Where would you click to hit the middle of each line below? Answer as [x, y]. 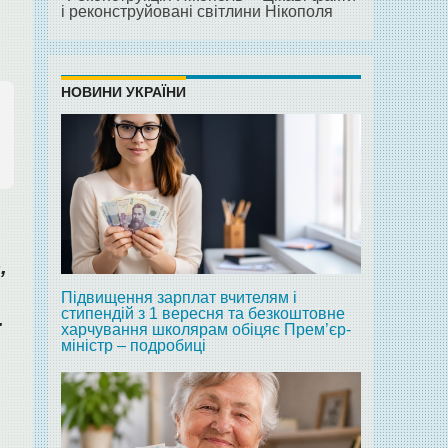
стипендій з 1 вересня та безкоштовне [202, 314]
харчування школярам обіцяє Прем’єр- [205, 330]
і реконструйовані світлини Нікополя [196, 12]
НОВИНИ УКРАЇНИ [123, 92]
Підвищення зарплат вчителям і [178, 298]
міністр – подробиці [133, 346]
